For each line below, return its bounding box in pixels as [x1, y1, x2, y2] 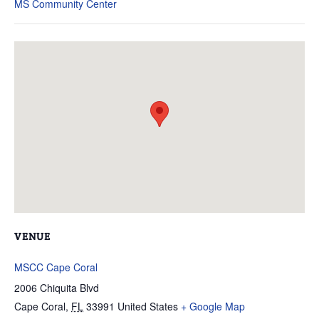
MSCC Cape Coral [14, 260, 98, 274]
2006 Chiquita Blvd [14, 281, 99, 295]
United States [117, 299, 178, 313]
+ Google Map [181, 299, 245, 313]
